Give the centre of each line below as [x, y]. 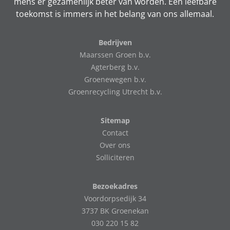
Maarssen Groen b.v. [115, 54]
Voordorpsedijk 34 [115, 198]
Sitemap [115, 120]
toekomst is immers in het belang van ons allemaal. [115, 14]
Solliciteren [115, 157]
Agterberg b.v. [115, 67]
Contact [115, 132]
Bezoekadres [115, 186]
